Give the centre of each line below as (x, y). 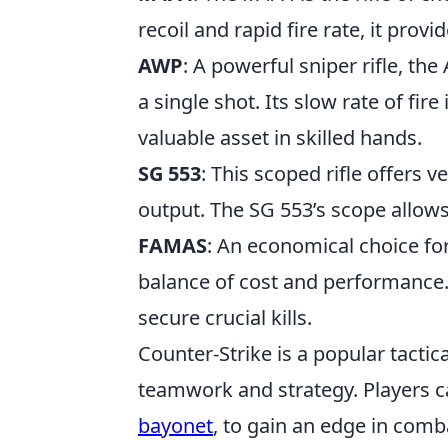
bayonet (175, 425)
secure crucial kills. (225, 317)
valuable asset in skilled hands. (280, 137)
